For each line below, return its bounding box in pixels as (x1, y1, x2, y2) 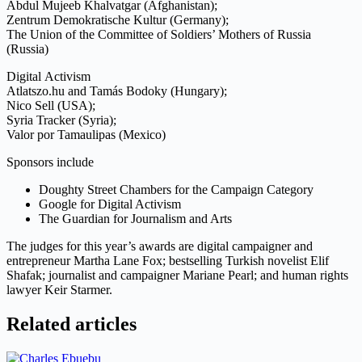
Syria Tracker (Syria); (6, 113, 116, 128)
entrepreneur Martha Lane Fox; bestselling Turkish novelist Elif (6, 254, 329, 268)
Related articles (6, 313, 137, 335)
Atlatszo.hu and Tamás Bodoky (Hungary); (6, 84, 227, 99)
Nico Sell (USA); (6, 99, 95, 113)
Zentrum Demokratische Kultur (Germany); (6, 13, 229, 27)
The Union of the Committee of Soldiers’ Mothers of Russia (6, 27, 311, 42)
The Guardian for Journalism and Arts (39, 212, 232, 226)
